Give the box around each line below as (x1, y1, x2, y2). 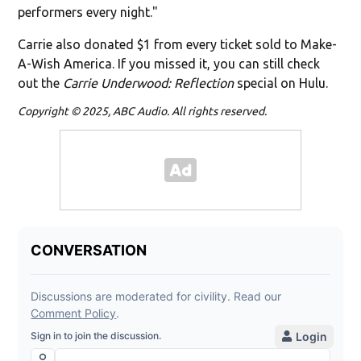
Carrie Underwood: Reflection (63, 75, 234, 90)
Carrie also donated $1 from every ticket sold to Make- (18, 36, 338, 52)
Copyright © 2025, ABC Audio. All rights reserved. (18, 104, 268, 118)
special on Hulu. (234, 75, 329, 90)
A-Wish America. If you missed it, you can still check (18, 56, 321, 71)
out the (18, 75, 64, 90)
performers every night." (18, 4, 159, 19)
